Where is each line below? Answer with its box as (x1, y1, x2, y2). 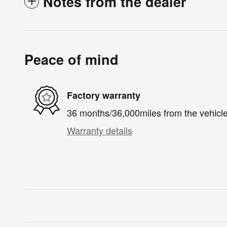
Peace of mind (24, 50, 119, 69)
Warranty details (67, 124, 132, 137)
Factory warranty (67, 88, 140, 102)
